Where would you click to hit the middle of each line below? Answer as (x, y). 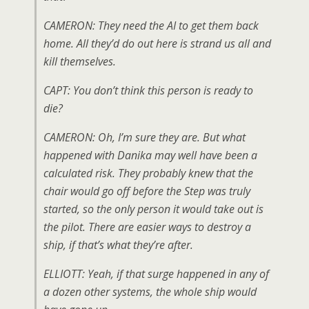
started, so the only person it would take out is (153, 209)
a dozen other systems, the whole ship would (150, 292)
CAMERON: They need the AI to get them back (151, 26)
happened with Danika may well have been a (150, 155)
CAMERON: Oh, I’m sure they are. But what (144, 137)
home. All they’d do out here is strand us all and (157, 43)
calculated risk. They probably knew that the (148, 173)
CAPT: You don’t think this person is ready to (148, 90)
